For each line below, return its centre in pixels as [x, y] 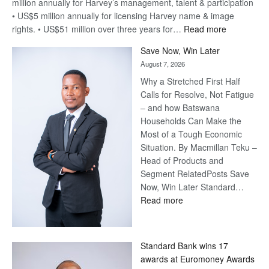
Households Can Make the [191, 121]
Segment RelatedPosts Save [195, 174]
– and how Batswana [180, 108]
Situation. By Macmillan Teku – [199, 147]
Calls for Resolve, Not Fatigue [197, 95]
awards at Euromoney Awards [198, 259]
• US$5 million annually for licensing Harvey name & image [123, 16]
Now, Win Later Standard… [192, 187]
